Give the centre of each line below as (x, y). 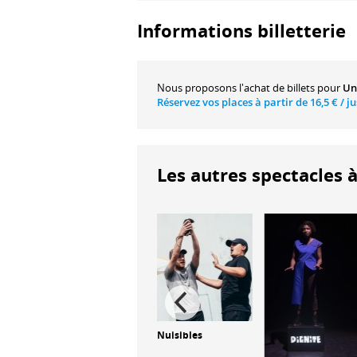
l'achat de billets (277, 87)
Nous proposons (198, 87)
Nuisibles (179, 335)
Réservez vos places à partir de (233, 102)
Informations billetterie (241, 30)
